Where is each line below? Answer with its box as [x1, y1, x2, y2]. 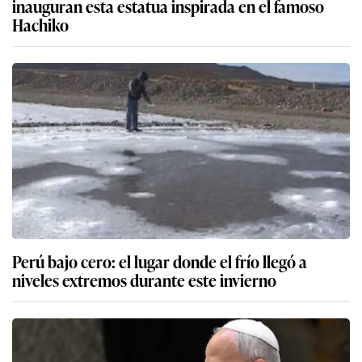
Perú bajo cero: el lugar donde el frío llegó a [12, 248, 307, 273]
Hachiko [12, 11, 69, 36]
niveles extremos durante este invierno [12, 267, 276, 292]
